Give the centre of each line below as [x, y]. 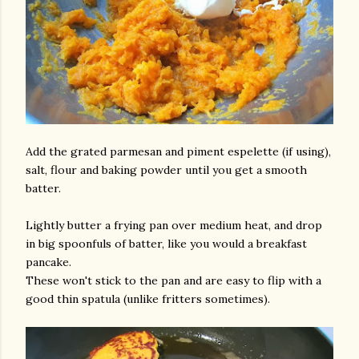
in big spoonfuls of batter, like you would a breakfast [166, 244]
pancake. [48, 262]
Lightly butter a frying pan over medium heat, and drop [174, 225]
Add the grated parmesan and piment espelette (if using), [178, 151]
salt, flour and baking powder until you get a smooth [166, 170]
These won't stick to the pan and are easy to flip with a [173, 280]
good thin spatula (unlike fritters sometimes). [148, 299]
